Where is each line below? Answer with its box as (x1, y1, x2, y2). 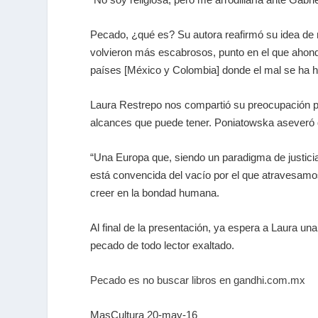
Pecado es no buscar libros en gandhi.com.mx (90, 273, 306, 286)
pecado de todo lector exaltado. (90, 238, 235, 251)
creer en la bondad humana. (90, 186, 220, 199)
